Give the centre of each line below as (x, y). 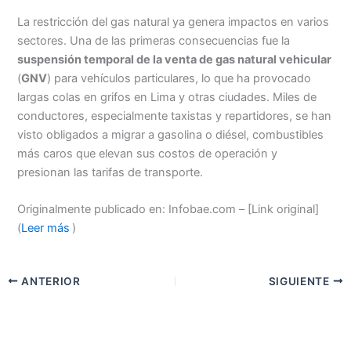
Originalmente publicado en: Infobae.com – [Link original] (168, 209)
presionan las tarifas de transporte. (110, 172)
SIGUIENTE (300, 281)
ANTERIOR (49, 281)
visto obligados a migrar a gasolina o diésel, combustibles (171, 134)
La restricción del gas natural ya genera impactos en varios (174, 22)
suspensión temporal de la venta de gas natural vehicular (175, 59)
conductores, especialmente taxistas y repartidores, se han (175, 116)
